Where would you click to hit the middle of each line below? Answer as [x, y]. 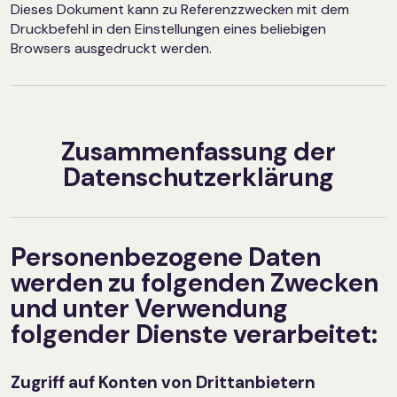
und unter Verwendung [149, 309]
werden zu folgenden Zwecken [195, 283]
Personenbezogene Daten [166, 257]
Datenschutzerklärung [198, 178]
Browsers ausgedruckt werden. [111, 49]
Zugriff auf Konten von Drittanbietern [163, 383]
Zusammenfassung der [198, 152]
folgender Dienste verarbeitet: [194, 335]
